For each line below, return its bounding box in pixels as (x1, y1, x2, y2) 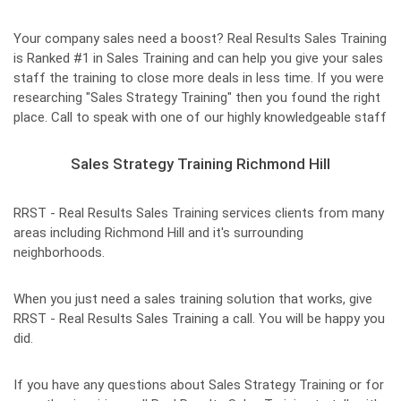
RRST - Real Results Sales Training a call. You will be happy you (13, 311, 385, 327)
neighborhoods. (13, 244, 105, 260)
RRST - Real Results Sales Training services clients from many (13, 205, 384, 221)
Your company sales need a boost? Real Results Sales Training (13, 30, 387, 47)
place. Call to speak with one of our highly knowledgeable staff (13, 109, 387, 125)
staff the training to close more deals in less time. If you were (13, 70, 384, 86)
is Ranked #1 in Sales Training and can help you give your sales (13, 50, 383, 66)
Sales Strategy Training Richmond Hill (71, 155, 330, 173)
